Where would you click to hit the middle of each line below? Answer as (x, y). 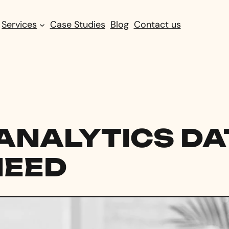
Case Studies (77, 25)
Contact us (157, 25)
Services (19, 25)
